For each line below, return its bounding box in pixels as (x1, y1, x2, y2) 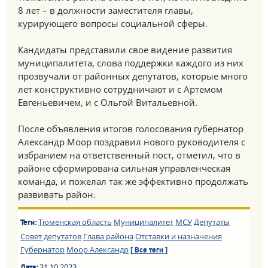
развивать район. (18, 188, 96, 200)
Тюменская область (38, 217, 112, 227)
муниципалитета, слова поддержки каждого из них (18, 57, 243, 69)
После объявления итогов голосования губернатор (18, 123, 243, 135)
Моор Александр (66, 244, 129, 255)
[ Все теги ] (130, 246, 167, 255)
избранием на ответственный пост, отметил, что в (18, 149, 240, 161)
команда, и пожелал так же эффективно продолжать (18, 175, 248, 187)
